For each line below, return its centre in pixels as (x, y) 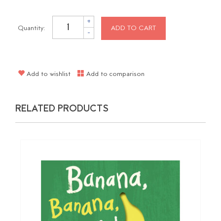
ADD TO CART (134, 28)
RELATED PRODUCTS (62, 109)
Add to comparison (115, 74)
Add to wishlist (48, 74)
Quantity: (32, 28)
